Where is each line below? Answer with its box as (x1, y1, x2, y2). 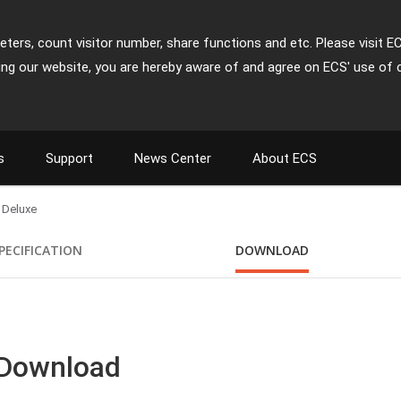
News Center (134, 150, 211, 166)
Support (46, 150, 93, 166)
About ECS (252, 150, 317, 166)
